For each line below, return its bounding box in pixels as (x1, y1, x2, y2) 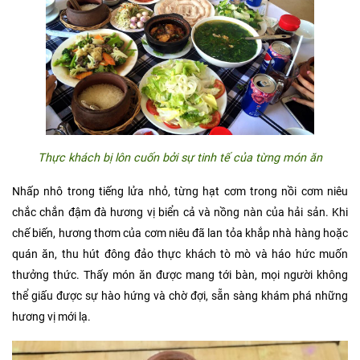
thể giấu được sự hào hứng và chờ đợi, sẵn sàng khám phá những (12, 289, 348, 304)
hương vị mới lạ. (12, 310, 91, 325)
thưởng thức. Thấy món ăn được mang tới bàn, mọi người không (12, 268, 348, 283)
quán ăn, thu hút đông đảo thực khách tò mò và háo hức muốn (12, 247, 348, 262)
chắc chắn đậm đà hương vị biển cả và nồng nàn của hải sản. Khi (12, 206, 348, 220)
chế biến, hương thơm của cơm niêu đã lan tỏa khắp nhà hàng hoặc (12, 227, 348, 241)
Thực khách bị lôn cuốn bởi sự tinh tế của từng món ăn (38, 151, 322, 166)
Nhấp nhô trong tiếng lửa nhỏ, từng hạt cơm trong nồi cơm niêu (12, 185, 348, 199)
